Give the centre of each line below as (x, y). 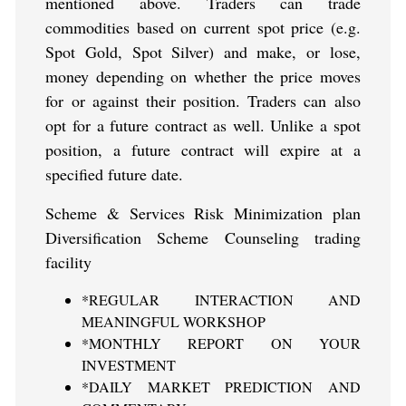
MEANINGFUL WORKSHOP (174, 322)
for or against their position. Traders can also (203, 101)
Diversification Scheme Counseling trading (203, 238)
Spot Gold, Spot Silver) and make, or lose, (203, 52)
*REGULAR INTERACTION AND (221, 300)
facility (69, 262)
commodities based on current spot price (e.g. (203, 28)
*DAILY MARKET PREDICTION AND (221, 387)
